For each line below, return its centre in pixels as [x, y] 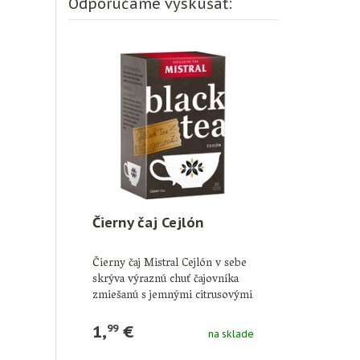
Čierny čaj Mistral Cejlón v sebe [169, 264]
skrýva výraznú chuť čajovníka [165, 280]
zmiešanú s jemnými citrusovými [172, 296]
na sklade [231, 333]
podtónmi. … [123, 312]
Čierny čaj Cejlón [148, 222]
